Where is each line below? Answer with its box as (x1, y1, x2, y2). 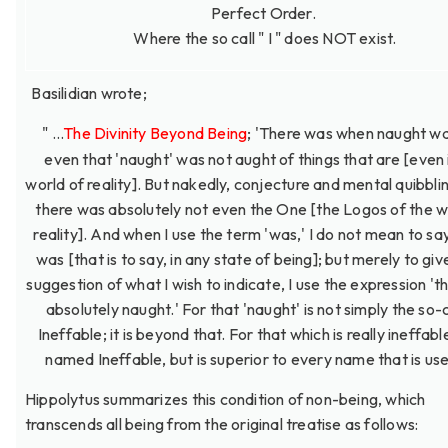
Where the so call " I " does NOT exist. (133, 27, 397, 48)
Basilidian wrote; (25, 82, 147, 103)
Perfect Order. (210, 2, 320, 23)
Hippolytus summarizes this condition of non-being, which (25, 389, 426, 410)
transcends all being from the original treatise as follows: (25, 414, 419, 435)
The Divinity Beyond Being (63, 122, 248, 143)
